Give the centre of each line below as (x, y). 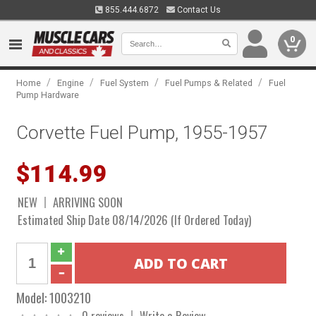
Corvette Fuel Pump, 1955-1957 (142, 133)
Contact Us (198, 10)
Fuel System (125, 83)
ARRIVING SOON (88, 202)
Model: (33, 297)
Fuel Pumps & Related (209, 83)
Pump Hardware (48, 95)
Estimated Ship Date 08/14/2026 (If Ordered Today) (135, 220)
